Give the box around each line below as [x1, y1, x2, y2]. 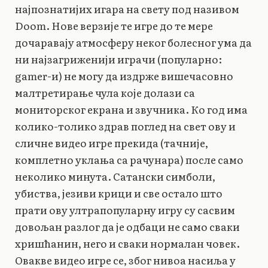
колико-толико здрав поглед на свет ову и [15, 118, 236, 133]
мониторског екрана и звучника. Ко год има [15, 101, 248, 117]
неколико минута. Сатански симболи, [15, 168, 215, 184]
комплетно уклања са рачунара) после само [15, 151, 243, 167]
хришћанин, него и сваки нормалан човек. [15, 235, 240, 251]
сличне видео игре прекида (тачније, [15, 135, 208, 150]
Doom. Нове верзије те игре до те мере [15, 17, 213, 33]
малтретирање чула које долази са [15, 84, 195, 100]
